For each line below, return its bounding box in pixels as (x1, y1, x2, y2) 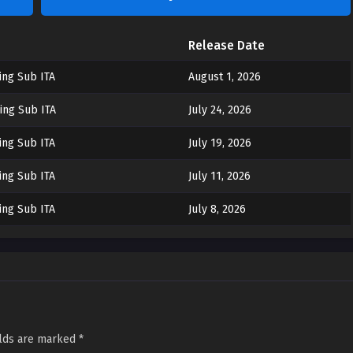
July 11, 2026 (188, 169, 251, 183)
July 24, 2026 (188, 103, 251, 117)
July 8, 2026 (188, 203, 246, 216)
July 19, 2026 (188, 136, 251, 150)
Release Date (188, 39, 265, 53)
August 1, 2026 (188, 70, 261, 84)
